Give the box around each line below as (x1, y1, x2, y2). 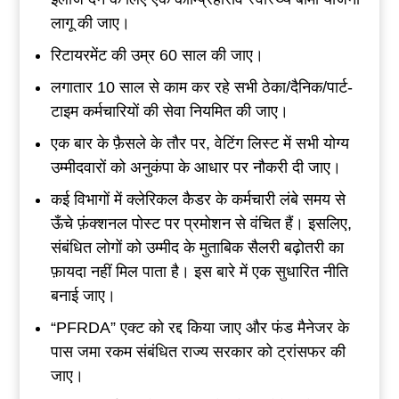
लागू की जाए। (50, 13, 130, 32)
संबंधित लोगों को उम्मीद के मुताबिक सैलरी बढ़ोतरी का (50, 238, 344, 256)
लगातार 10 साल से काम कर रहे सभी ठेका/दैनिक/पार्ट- (50, 77, 353, 96)
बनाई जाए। (50, 286, 116, 305)
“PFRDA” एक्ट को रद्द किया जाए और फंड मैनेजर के (50, 318, 349, 337)
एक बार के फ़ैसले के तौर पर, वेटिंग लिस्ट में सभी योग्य (50, 134, 349, 152)
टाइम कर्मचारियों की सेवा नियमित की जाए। (50, 102, 289, 120)
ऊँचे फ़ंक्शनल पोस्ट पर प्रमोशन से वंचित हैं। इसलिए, (50, 214, 352, 232)
